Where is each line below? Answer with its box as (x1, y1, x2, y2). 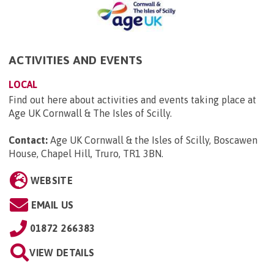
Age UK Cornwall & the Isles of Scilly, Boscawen (50, 134, 257, 146)
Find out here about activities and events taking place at (9, 94, 256, 105)
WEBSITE (30, 174, 73, 186)
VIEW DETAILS (29, 246, 95, 258)
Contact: (9, 134, 48, 146)
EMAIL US (31, 199, 74, 210)
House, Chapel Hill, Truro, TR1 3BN (9, 147, 161, 159)
